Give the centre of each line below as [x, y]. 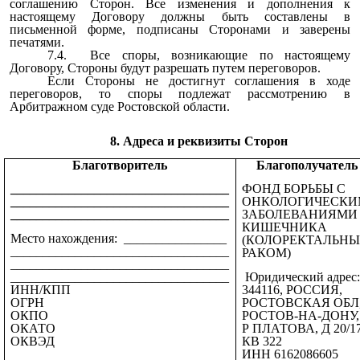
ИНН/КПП [41, 289]
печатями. [37, 42]
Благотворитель [120, 165]
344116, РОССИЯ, [292, 289]
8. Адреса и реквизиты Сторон [199, 141]
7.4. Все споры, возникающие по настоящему [199, 55]
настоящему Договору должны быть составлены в [180, 16]
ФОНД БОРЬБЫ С [294, 189]
